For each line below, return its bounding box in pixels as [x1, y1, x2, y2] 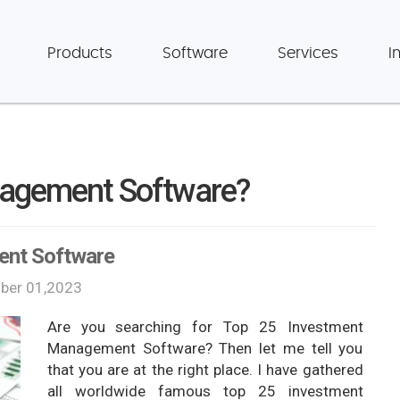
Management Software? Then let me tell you [46, 339, 363, 357]
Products [47, 46, 112, 61]
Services [278, 46, 338, 61]
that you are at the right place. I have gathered [46, 361, 363, 379]
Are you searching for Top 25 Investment [46, 318, 363, 336]
